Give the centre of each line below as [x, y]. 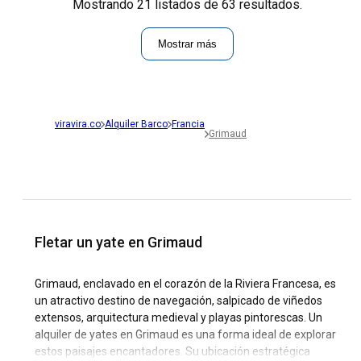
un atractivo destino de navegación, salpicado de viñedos [178, 301]
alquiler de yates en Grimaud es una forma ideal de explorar [185, 335]
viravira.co [78, 124]
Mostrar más [187, 44]
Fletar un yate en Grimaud [118, 243]
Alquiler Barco [136, 124]
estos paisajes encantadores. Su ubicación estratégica [172, 352]
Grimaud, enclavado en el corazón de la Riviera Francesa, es [185, 284]
